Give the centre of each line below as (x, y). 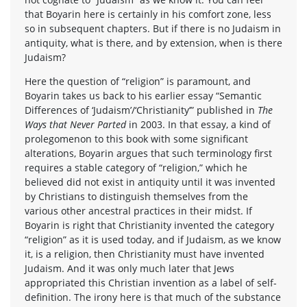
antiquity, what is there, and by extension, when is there (153, 42)
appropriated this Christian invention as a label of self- (151, 282)
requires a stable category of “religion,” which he (136, 167)
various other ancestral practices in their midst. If (138, 210)
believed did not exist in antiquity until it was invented (150, 182)
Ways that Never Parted (75, 124)
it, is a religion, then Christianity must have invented (145, 254)
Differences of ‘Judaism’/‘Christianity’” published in (141, 110)
